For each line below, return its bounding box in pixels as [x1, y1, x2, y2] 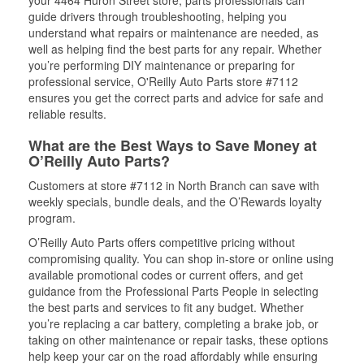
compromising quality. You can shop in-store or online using [28, 249, 334, 266]
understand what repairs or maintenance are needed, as [28, 24, 318, 41]
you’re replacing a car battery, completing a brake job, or [28, 314, 318, 331]
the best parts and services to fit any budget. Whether [28, 298, 304, 315]
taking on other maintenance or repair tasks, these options [28, 331, 328, 348]
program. [28, 209, 76, 226]
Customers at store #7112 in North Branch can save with [28, 176, 319, 193]
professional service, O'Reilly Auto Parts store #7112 [28, 72, 298, 89]
